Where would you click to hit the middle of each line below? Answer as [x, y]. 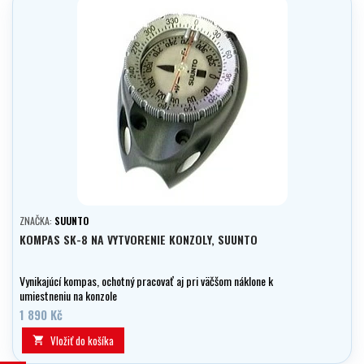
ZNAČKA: [37, 221]
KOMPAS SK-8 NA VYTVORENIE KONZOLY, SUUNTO [139, 240]
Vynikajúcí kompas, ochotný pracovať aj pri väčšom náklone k [146, 281]
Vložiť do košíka [82, 341]
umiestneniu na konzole [68, 296]
